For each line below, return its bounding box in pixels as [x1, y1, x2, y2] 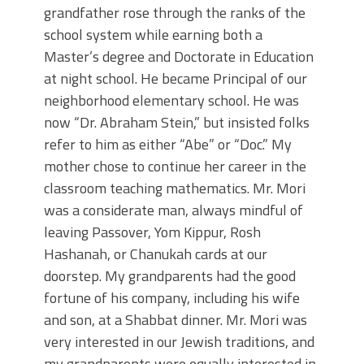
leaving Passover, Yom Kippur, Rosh [44, 221, 261, 244]
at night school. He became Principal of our [44, 67, 307, 90]
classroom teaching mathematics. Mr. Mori [44, 177, 305, 200]
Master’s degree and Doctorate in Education [44, 45, 314, 68]
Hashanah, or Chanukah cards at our [44, 243, 267, 266]
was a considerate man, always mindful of [44, 199, 303, 222]
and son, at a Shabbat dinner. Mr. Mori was [44, 309, 307, 331]
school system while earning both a [44, 24, 262, 46]
